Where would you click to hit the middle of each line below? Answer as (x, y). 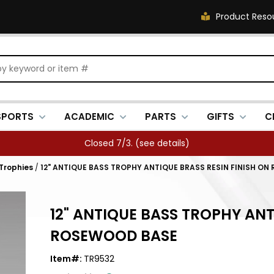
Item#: (67, 259)
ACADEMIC (89, 117)
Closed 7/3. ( (112, 143)
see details (162, 143)
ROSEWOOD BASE (114, 236)
